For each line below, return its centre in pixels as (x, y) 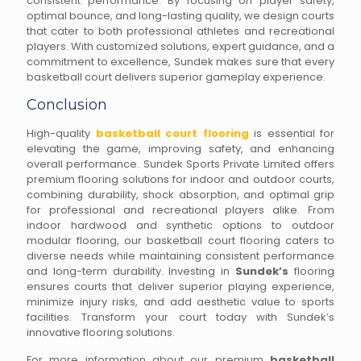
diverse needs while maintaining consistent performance (180, 256)
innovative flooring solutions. (101, 332)
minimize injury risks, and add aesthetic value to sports (180, 302)
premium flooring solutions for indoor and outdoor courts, (180, 179)
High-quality (61, 133)
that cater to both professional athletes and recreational (180, 31)
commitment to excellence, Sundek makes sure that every (180, 62)
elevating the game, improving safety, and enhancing (180, 149)
